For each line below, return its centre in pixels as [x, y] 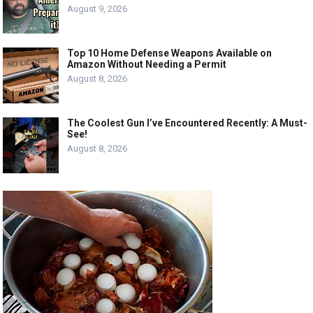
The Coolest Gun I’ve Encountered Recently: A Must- [188, 123]
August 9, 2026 [97, 9]
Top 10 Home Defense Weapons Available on [170, 53]
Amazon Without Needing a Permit [147, 64]
